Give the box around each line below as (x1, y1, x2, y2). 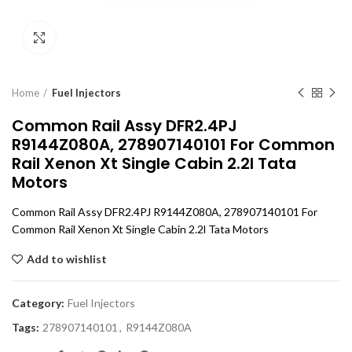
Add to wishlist (27, 252, 107, 266)
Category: (12, 296, 67, 310)
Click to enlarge (55, 31, 134, 44)
